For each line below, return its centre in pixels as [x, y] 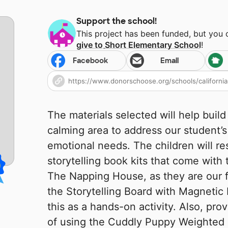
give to [90, 45]
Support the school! [116, 21]
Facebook [91, 61]
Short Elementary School [153, 45]
